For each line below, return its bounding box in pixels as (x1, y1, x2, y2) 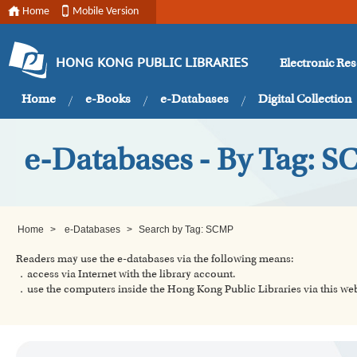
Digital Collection (258, 93, 351, 106)
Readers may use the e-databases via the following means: (16, 254, 294, 265)
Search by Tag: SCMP (139, 224, 233, 235)
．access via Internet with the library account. (16, 269, 236, 280)
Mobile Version (73, 6, 139, 18)
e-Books (85, 93, 131, 106)
